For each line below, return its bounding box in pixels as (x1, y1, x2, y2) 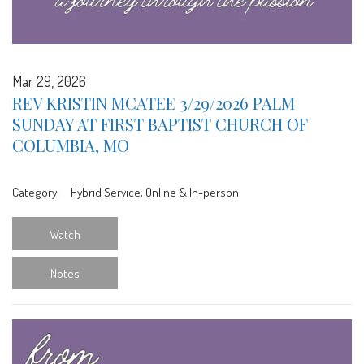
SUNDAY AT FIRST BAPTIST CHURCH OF (12, 113, 308, 136)
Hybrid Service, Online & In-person (67, 184, 239, 201)
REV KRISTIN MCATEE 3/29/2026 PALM (12, 92, 295, 115)
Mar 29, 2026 (12, 72, 86, 91)
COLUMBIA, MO (12, 134, 129, 157)
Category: (12, 184, 59, 201)
